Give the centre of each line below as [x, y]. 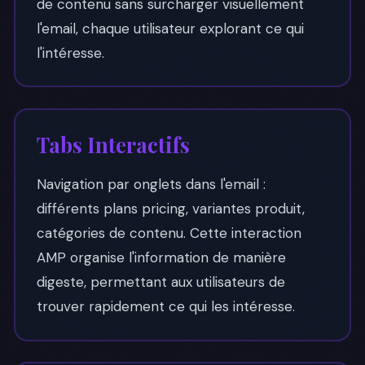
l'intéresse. [70, 53]
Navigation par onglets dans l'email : [151, 184]
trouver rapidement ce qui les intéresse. [165, 306]
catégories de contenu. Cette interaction [169, 233]
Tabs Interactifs [113, 144]
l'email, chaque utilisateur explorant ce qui [170, 28]
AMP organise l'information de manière [161, 257]
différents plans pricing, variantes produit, [170, 209]
